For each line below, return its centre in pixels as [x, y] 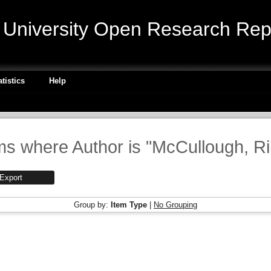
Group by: [92, 205]
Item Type [129, 205]
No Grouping [175, 205]
